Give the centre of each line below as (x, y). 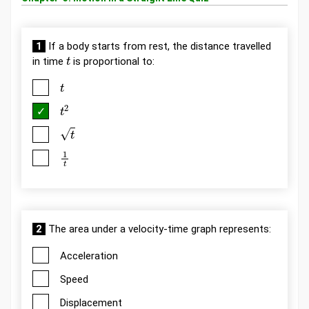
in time (49, 61)
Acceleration (89, 256)
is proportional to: (113, 61)
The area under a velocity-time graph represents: (158, 229)
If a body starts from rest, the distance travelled (158, 46)
